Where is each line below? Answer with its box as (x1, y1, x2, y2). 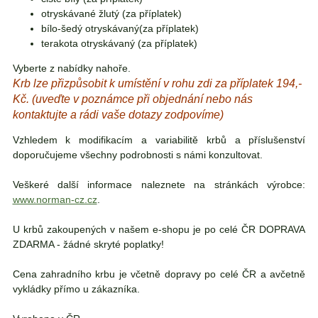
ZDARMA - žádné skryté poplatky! (12, 238, 164, 250)
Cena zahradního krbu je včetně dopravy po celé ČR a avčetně (12, 268, 306, 280)
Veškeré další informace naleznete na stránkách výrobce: (12, 178, 306, 190)
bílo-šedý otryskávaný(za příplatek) (40, 22, 199, 34)
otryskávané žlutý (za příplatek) (40, 7, 182, 19)
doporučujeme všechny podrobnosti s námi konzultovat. (12, 148, 263, 160)
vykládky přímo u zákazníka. (12, 283, 140, 295)
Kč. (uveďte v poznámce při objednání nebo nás (12, 92, 253, 105)
